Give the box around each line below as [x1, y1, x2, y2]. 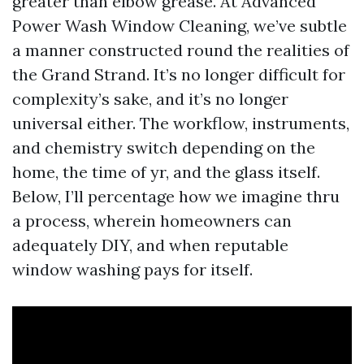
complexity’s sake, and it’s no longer [12, 89, 288, 109]
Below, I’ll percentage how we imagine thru [12, 186, 340, 206]
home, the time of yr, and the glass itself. [12, 162, 320, 182]
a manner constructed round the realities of [12, 40, 349, 60]
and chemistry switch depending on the [12, 137, 315, 158]
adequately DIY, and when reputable [12, 235, 288, 255]
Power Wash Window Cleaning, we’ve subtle [12, 15, 347, 36]
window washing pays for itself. [12, 259, 253, 279]
